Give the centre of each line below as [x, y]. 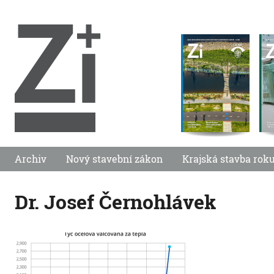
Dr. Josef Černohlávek [116, 202]
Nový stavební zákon [114, 159]
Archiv [31, 159]
